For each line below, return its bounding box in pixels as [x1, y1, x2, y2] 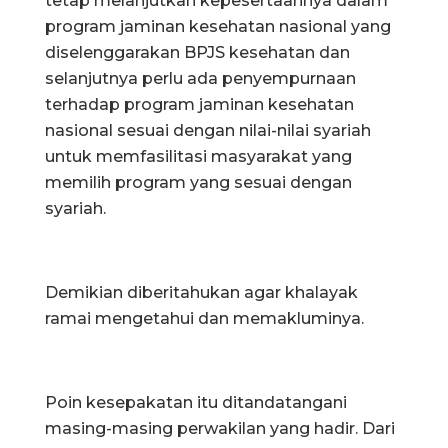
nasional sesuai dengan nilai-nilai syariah [45, 120, 371, 140]
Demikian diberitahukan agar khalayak [45, 282, 358, 302]
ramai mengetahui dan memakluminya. [45, 308, 364, 328]
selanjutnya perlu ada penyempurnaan [45, 68, 356, 88]
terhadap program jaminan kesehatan [45, 94, 354, 114]
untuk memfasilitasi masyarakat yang [45, 146, 352, 166]
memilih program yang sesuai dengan [45, 172, 352, 192]
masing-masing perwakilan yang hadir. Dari [45, 418, 395, 438]
